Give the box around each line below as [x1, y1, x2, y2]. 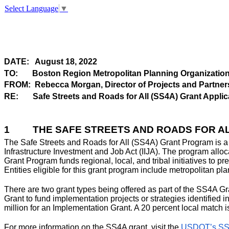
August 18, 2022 [35, 57, 97, 66]
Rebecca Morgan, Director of [35, 80, 148, 89]
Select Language [5, 4, 58, 13]
